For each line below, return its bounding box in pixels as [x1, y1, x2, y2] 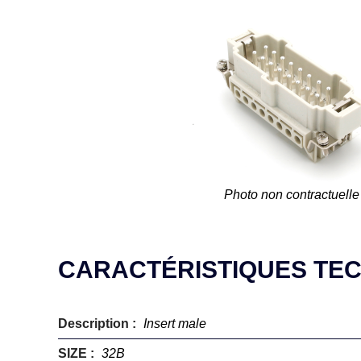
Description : [58, 317, 139, 330]
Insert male [143, 317, 206, 330]
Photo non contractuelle [224, 188, 359, 201]
